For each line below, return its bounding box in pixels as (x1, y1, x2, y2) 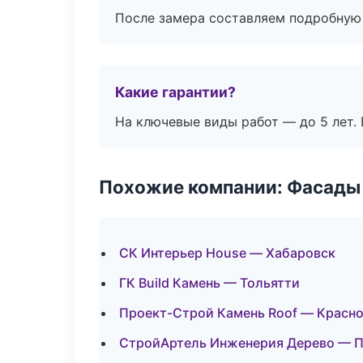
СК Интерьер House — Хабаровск (119, 245, 335, 261)
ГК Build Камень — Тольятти (119, 275, 300, 291)
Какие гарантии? (115, 83, 236, 100)
